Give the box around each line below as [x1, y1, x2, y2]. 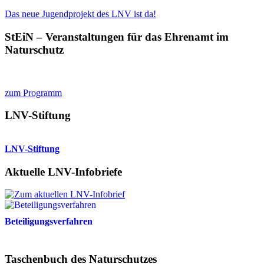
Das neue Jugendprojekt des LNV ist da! [5, 9, 156, 19]
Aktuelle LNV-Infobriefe [5, 165, 122, 178]
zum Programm [5, 87, 62, 98]
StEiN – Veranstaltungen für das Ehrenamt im [5, 30, 229, 43]
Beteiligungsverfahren [5, 216, 93, 227]
